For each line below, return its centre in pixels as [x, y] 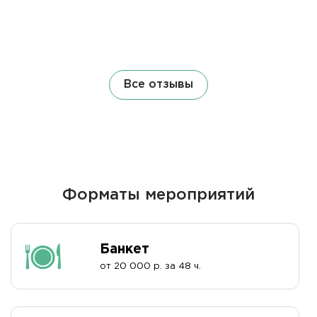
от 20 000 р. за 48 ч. [151, 267]
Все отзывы [158, 85]
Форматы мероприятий [158, 196]
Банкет [125, 250]
